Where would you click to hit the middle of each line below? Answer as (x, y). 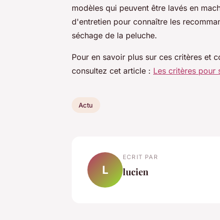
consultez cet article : (112, 71)
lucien (136, 171)
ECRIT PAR (140, 157)
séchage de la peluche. (114, 36)
